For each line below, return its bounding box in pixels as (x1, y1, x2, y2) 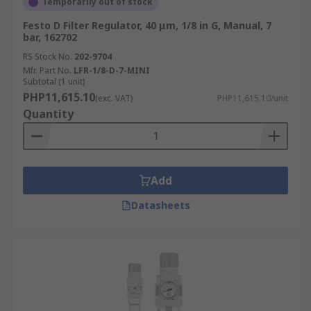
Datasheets (131, 199, 190, 212)
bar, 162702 (23, 31, 77, 44)
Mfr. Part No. (23, 65, 72, 76)
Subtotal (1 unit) (23, 76, 85, 87)
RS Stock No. (23, 51, 72, 62)
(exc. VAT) (95, 92, 133, 104)
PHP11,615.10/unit (217, 92, 288, 104)
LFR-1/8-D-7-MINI (74, 65, 150, 76)
